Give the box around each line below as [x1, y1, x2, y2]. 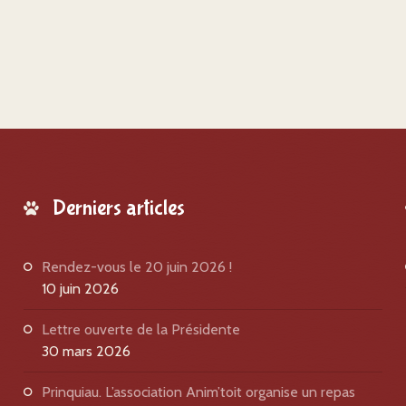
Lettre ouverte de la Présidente [41, 321, 240, 338]
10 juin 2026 [41, 280, 119, 297]
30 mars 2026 [41, 343, 130, 360]
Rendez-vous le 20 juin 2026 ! [41, 258, 232, 275]
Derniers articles [52, 196, 185, 220]
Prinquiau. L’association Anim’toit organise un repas [41, 383, 355, 401]
